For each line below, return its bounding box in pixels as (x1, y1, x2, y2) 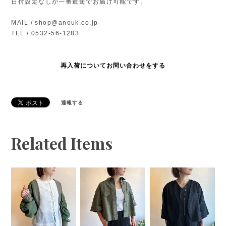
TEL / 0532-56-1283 (11, 29, 80, 37)
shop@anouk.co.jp (35, 19, 98, 26)
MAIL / (11, 19, 35, 26)
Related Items (11, 132, 113, 154)
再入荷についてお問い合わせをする (61, 62, 165, 69)
